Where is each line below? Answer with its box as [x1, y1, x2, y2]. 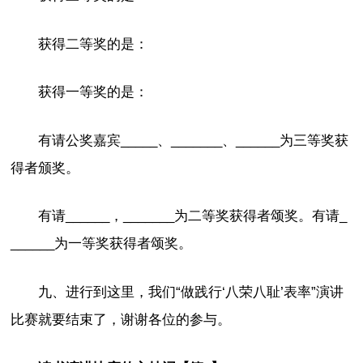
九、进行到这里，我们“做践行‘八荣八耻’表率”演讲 [38, 284, 344, 301]
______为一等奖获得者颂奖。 [11, 236, 193, 252]
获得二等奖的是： [38, 36, 149, 52]
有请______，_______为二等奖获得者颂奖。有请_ [38, 208, 348, 224]
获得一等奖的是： [38, 84, 149, 100]
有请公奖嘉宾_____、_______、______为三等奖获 [38, 132, 349, 148]
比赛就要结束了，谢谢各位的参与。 [11, 312, 232, 328]
